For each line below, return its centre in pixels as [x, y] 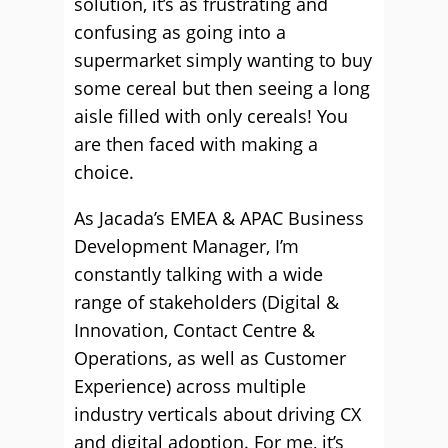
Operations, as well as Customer [210, 358]
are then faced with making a [196, 144]
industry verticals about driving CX [217, 414]
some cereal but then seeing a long [222, 88]
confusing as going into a [180, 32]
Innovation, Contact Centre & [194, 330]
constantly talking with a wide [198, 274]
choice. [104, 172]
